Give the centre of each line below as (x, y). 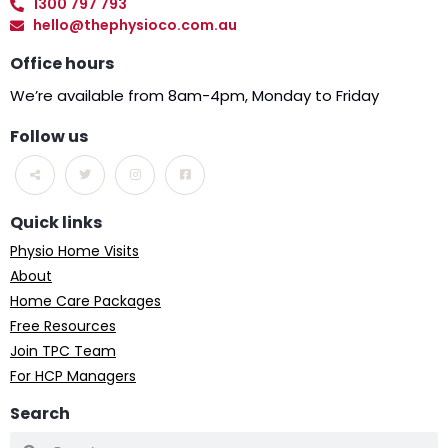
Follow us (49, 136)
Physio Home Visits (74, 251)
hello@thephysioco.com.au (134, 25)
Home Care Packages (85, 301)
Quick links (56, 222)
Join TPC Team (63, 351)
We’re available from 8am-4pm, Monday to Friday (194, 95)
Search (40, 413)
